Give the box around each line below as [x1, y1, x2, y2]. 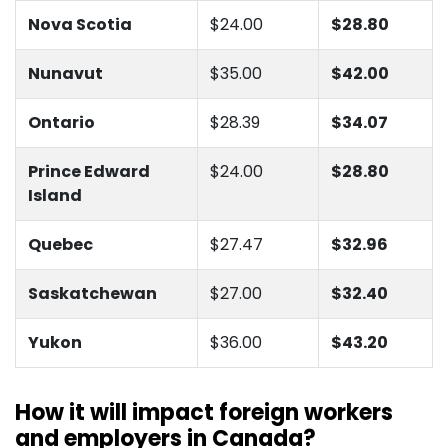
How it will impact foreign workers [15, 397, 393, 429]
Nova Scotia [28, 13, 132, 37]
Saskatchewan [28, 282, 157, 306]
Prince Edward [28, 160, 150, 184]
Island [28, 184, 82, 208]
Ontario [28, 111, 95, 135]
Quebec [28, 233, 93, 257]
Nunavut [28, 62, 103, 86]
